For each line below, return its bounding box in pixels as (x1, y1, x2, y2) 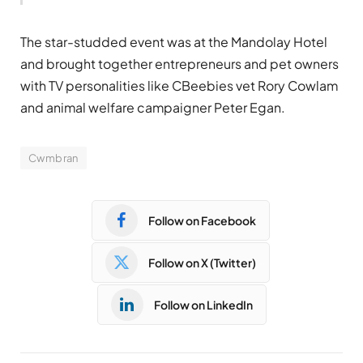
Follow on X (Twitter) (148, 254, 256, 270)
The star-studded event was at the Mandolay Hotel (20, 33, 327, 51)
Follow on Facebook (148, 212, 256, 228)
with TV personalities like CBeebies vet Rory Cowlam (20, 77, 338, 95)
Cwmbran (28, 152, 79, 165)
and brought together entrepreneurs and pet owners (20, 55, 339, 73)
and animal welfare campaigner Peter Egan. (20, 99, 285, 117)
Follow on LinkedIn (153, 297, 253, 312)
